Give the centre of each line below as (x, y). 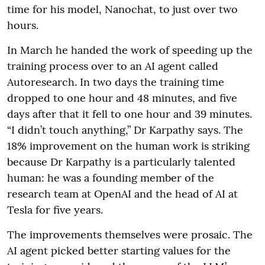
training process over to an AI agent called (113, 66)
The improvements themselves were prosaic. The (130, 234)
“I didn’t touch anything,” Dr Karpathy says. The (125, 130)
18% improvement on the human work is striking (128, 146)
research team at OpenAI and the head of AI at (122, 193)
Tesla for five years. (55, 209)
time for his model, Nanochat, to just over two (122, 9)
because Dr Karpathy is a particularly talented (121, 161)
